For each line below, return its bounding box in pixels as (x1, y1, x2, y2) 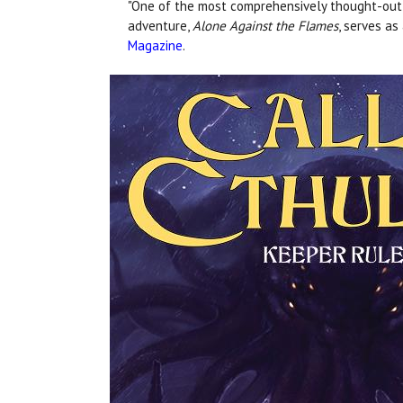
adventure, (128, 16, 193, 34)
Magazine (128, 36, 183, 54)
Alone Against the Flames (193, 16, 338, 34)
